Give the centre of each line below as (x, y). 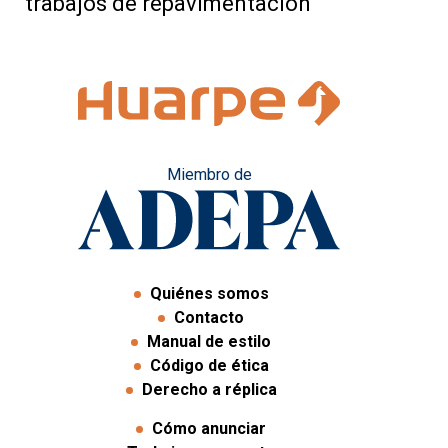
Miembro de (209, 174)
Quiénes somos (209, 293)
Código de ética (209, 365)
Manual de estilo (209, 341)
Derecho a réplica (209, 389)
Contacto (209, 317)
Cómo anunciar (209, 428)
